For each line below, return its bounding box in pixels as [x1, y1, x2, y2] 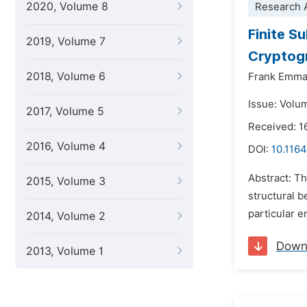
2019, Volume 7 [26, 35, 106, 48]
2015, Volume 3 [26, 175, 106, 188]
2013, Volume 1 [26, 245, 103, 258]
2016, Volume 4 [26, 140, 106, 153]
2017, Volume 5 [26, 105, 104, 118]
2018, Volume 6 [26, 70, 106, 83]
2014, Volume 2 [26, 210, 106, 223]
